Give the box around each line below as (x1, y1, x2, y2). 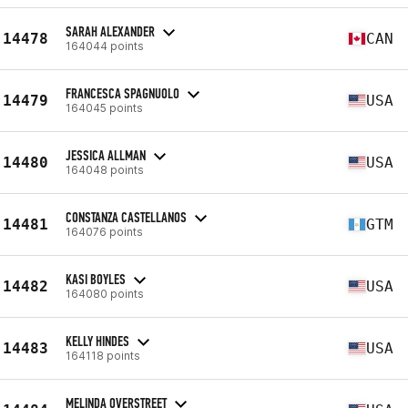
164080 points (66, 286, 144, 301)
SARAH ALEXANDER (66, 22, 155, 40)
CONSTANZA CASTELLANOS (66, 208, 187, 226)
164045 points (66, 100, 143, 115)
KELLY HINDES (66, 331, 129, 350)
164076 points (66, 224, 143, 239)
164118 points (66, 348, 140, 362)
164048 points (66, 162, 144, 177)
